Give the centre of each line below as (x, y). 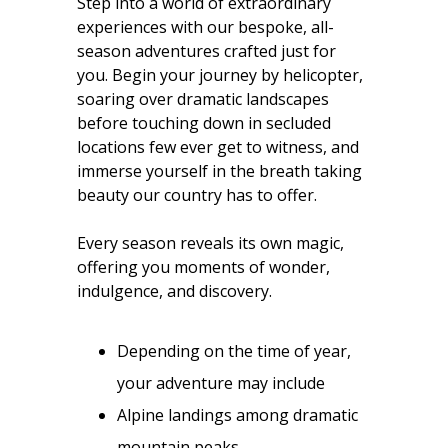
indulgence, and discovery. (175, 290)
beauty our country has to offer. (197, 194)
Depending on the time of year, (234, 350)
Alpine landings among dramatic (238, 414)
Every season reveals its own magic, (211, 242)
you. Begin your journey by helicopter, (220, 74)
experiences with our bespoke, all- (206, 26)
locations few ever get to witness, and (218, 146)
